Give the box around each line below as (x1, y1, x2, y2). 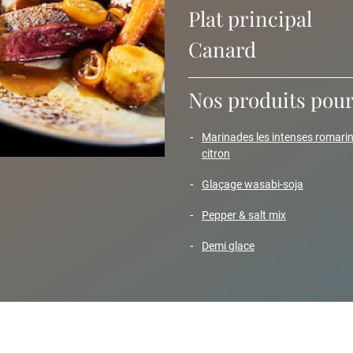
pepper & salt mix (209, 209, 286, 221)
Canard (188, 35, 256, 63)
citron (202, 147, 230, 160)
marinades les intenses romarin (202, 131, 211, 143)
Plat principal (188, 5, 312, 32)
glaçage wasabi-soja (210, 178, 303, 191)
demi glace (209, 240, 255, 252)
